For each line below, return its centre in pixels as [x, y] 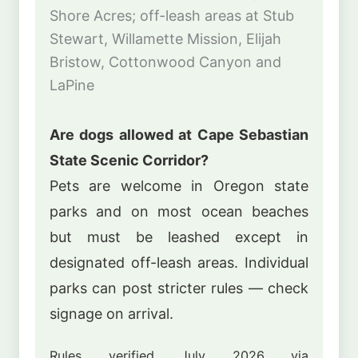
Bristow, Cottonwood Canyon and [165, 62]
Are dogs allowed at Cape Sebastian [179, 134]
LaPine [72, 86]
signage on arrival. [111, 313]
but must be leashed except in [179, 237]
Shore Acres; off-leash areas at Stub [172, 16]
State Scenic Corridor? [129, 160]
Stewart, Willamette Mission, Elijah [165, 39]
